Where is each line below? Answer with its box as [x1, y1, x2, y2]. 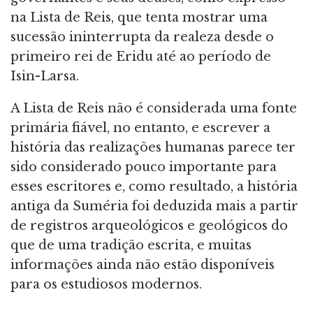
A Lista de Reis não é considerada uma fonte [10, 100, 297, 116]
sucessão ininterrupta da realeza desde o [10, 29, 274, 45]
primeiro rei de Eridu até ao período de [10, 48, 271, 64]
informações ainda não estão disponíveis [10, 256, 275, 272]
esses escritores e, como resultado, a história [10, 178, 298, 194]
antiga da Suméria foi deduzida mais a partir [10, 198, 298, 214]
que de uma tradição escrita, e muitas [10, 237, 252, 253]
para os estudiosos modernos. [10, 276, 202, 292]
